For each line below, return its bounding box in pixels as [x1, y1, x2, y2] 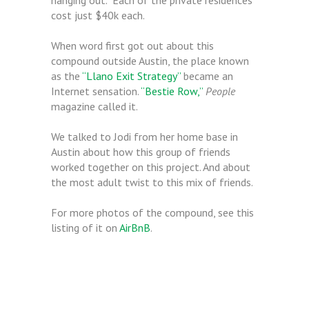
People [206, 84, 235, 98]
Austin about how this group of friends [51, 145, 230, 159]
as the [51, 69, 82, 83]
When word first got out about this [51, 39, 214, 52]
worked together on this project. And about [51, 160, 250, 174]
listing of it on [51, 221, 119, 235]
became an [181, 69, 233, 83]
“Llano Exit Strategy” [82, 69, 181, 83]
